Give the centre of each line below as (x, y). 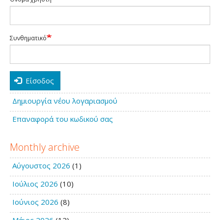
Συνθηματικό (28, 38)
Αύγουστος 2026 (41, 165)
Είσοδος (39, 80)
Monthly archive (45, 147)
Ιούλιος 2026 (35, 184)
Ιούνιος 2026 (35, 202)
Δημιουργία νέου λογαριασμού (65, 100)
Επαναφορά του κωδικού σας (63, 119)
